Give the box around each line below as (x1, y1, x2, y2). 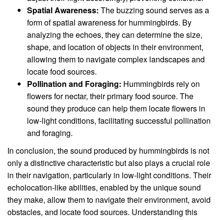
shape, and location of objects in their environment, (27, 41, 203, 53)
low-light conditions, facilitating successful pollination (27, 114, 211, 126)
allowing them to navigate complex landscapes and (27, 53, 205, 65)
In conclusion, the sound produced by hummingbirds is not (7, 145, 209, 157)
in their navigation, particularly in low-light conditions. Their (7, 169, 211, 181)
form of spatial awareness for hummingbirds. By (27, 16, 192, 28)
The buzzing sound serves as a (99, 4, 209, 16)
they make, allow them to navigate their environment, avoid (7, 194, 211, 206)
